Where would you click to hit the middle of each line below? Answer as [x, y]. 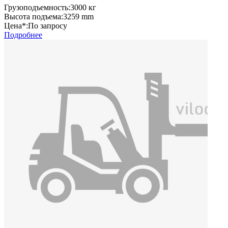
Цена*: [16, 26]
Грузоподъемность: [37, 8]
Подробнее [23, 35]
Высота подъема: [34, 17]
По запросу [48, 26]
